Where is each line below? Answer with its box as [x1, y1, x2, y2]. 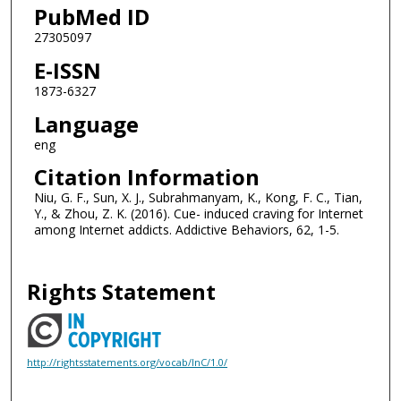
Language [33, 108, 139, 139]
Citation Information [33, 162, 260, 192]
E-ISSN [33, 55, 101, 85]
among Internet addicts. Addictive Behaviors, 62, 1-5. [33, 221, 339, 239]
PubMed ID [33, 2, 149, 32]
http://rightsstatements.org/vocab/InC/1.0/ [27, 355, 228, 370]
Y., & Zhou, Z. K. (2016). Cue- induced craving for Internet [33, 205, 363, 223]
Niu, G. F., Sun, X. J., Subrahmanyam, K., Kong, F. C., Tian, [33, 189, 363, 207]
